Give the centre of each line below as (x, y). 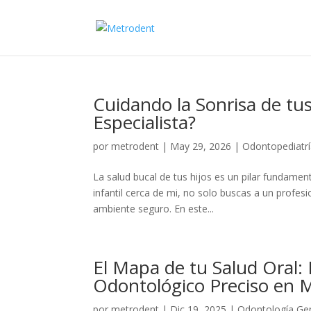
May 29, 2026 (201, 146)
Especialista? (145, 122)
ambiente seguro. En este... (154, 209)
